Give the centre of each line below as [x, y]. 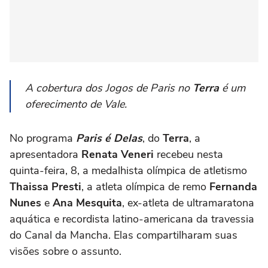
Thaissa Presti [45, 187]
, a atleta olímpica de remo [145, 187]
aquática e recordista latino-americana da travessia [132, 219]
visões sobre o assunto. [66, 252]
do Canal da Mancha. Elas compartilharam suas [124, 235]
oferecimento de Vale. [76, 104]
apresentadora [45, 155]
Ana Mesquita [87, 203]
